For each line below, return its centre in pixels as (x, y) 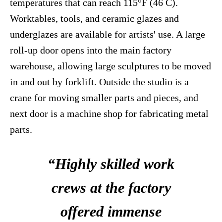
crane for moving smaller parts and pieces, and (104, 98)
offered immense (111, 212)
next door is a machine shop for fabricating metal (109, 114)
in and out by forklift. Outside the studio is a (99, 82)
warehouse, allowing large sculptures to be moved (111, 66)
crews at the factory (111, 188)
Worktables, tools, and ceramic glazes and (94, 19)
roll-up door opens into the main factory (91, 50)
